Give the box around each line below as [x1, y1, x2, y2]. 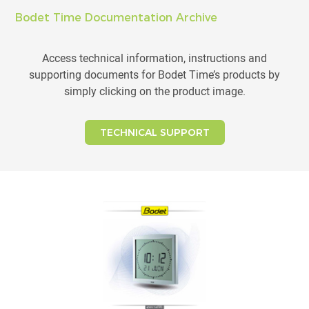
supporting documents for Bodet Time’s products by [29, 67, 280, 82]
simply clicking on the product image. [63, 83, 246, 99]
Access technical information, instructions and [42, 50, 267, 66]
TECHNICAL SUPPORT [99, 126, 210, 139]
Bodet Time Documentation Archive [15, 11, 218, 24]
